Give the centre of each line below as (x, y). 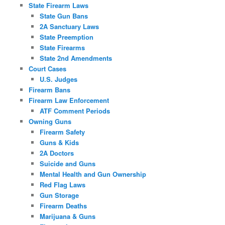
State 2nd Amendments (76, 58)
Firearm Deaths (64, 206)
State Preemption (67, 37)
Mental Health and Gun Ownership (93, 174)
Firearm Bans (49, 90)
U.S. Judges (59, 79)
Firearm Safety (63, 132)
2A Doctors (57, 153)
